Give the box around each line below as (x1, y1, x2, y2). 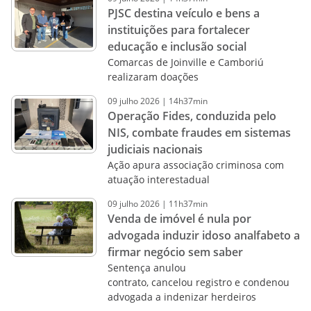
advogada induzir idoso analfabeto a (107, 228, 300, 243)
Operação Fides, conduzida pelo (107, 108, 276, 124)
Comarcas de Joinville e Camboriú (107, 56, 264, 69)
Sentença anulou (107, 261, 186, 274)
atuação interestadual (107, 173, 210, 186)
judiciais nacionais (107, 142, 205, 157)
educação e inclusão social (107, 39, 246, 54)
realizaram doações (107, 70, 199, 83)
